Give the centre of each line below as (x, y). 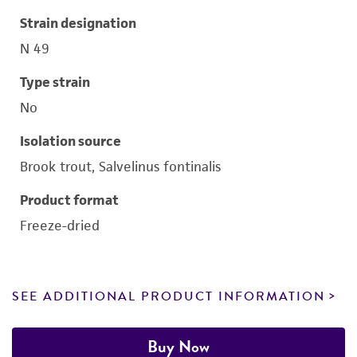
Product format (69, 200)
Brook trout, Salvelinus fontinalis (120, 167)
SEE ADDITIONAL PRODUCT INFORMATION (169, 296)
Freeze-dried (60, 226)
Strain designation (78, 23)
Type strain (55, 82)
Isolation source (71, 141)
